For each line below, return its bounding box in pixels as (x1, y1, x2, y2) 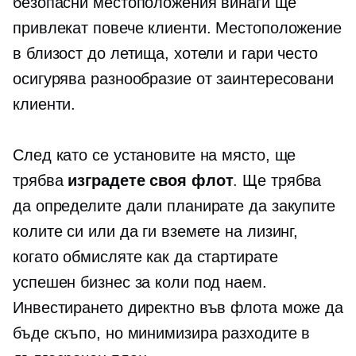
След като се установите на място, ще (13, 146, 296, 164)
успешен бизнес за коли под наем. (13, 273, 267, 291)
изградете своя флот (68, 172, 234, 189)
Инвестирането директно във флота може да (13, 299, 343, 316)
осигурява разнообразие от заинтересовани (13, 70, 334, 87)
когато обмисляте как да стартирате (13, 248, 278, 265)
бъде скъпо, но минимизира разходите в (13, 324, 311, 342)
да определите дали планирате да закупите (13, 197, 335, 215)
